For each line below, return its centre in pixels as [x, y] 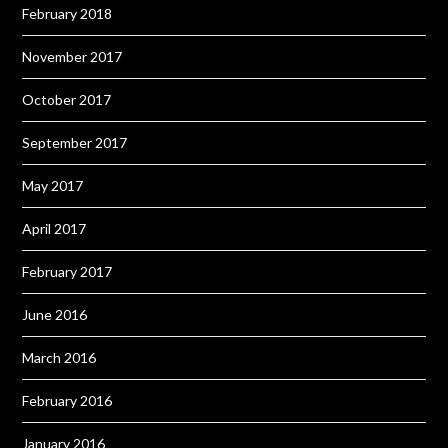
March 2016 [59, 358]
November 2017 [72, 57]
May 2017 [53, 186]
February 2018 [67, 14]
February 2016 [67, 401]
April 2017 [54, 229]
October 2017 [67, 100]
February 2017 [67, 272]
